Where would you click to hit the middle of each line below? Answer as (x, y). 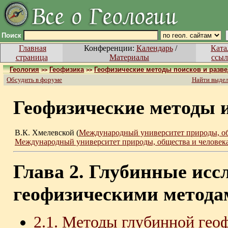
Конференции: (109, 48)
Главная (33, 48)
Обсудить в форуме (34, 80)
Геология (24, 69)
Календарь (154, 48)
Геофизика (67, 69)
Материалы (129, 57)
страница (32, 57)
